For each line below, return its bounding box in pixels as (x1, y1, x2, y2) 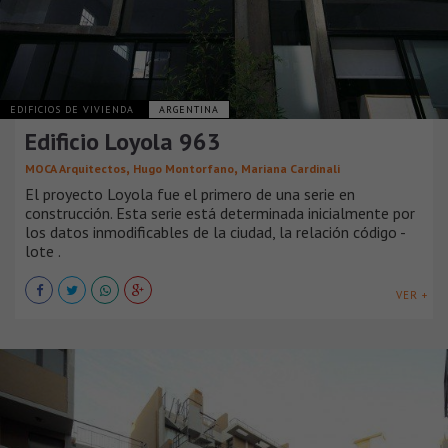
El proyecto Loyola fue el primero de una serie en (25, 183, 355, 204)
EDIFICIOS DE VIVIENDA (10, 102, 138, 116)
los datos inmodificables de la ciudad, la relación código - (25, 221, 405, 242)
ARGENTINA (159, 102, 219, 116)
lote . (25, 240, 61, 261)
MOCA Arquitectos (25, 160, 126, 176)
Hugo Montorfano (133, 160, 234, 176)
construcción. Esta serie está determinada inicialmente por (25, 202, 415, 223)
